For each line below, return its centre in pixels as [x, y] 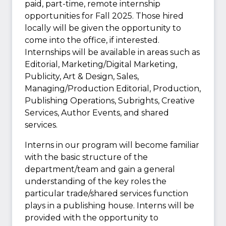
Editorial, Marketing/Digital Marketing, [101, 64]
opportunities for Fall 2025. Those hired [104, 16]
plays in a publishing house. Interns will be [109, 205]
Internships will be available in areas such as [112, 52]
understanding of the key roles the [96, 181]
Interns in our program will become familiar [112, 145]
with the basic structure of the [86, 157]
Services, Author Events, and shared [97, 112]
